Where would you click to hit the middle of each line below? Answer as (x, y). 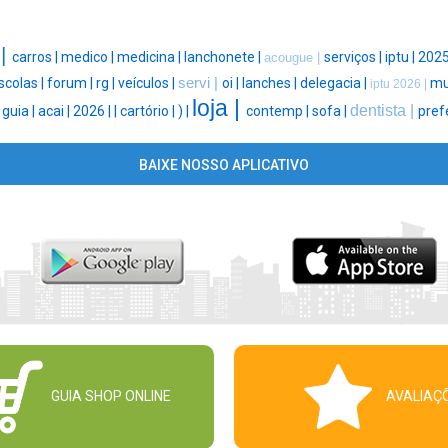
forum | (71, 83)
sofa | (331, 111)
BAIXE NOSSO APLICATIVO (223, 165)
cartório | (149, 111)
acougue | (293, 58)
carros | (36, 57)
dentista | (384, 111)
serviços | (354, 57)
